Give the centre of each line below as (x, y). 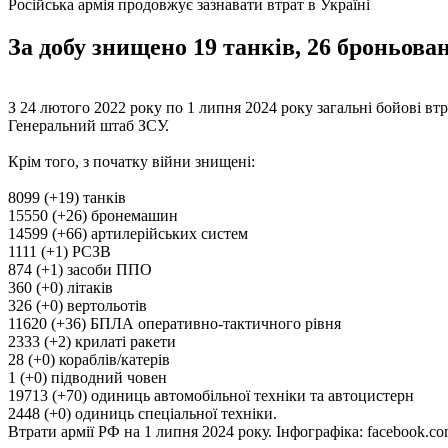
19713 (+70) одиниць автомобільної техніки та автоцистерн (211, 395)
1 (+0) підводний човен (87, 377)
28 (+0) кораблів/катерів (89, 359)
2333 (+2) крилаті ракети (92, 341)
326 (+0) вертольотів (77, 305)
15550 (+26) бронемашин (93, 215)
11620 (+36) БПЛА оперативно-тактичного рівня (174, 323)
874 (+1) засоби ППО (80, 269)
